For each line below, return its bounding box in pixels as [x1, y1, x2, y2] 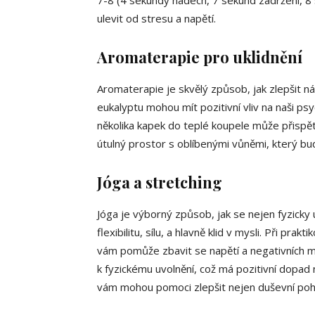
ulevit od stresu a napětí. [97, 11, 216, 26]
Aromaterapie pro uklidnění [97, 46, 302, 68]
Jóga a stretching [97, 172, 222, 193]
